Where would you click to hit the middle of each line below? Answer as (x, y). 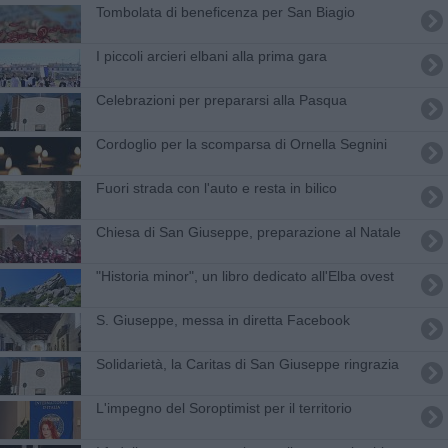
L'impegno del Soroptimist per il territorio (223, 407)
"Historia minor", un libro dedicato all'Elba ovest (244, 275)
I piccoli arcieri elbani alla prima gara (211, 55)
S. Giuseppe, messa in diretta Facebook (222, 319)
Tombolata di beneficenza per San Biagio (225, 11)
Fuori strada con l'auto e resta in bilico (216, 187)
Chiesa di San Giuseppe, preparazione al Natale (248, 231)
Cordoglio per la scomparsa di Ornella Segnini (241, 143)
